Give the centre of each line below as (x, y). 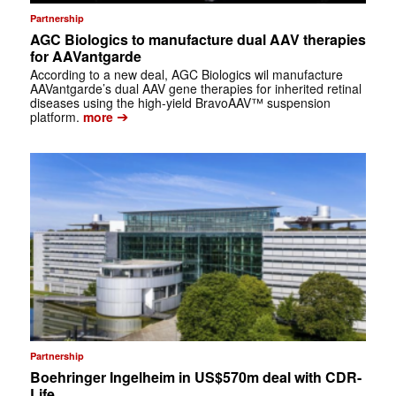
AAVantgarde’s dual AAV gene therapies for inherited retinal (195, 88)
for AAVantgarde (85, 56)
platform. (54, 116)
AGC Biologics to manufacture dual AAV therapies (198, 39)
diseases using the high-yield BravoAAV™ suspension (180, 102)
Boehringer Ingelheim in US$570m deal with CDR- (195, 377)
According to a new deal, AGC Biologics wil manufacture (186, 74)
